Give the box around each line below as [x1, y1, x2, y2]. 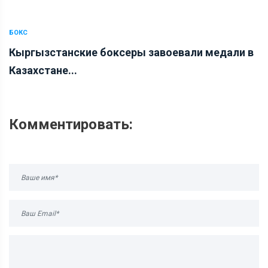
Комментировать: [9, 116, 133, 133]
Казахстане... [9, 64, 77, 77]
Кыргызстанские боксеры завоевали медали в [9, 46, 254, 59]
